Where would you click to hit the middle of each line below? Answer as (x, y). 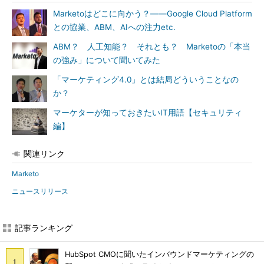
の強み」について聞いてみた (107, 60)
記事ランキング (44, 228)
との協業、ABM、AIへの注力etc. (114, 27)
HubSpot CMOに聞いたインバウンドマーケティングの (159, 255)
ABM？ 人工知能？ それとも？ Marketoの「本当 (152, 47)
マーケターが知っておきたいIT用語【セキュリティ (148, 113)
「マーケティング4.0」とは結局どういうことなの (146, 80)
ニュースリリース (40, 191)
